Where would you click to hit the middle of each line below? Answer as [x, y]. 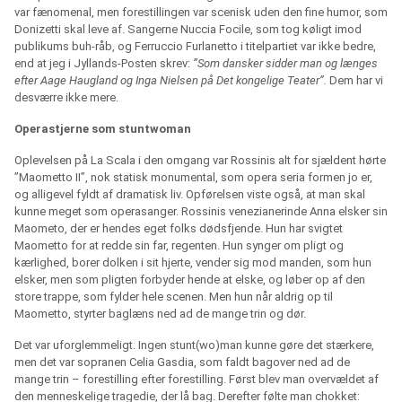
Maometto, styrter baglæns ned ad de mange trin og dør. [160, 314]
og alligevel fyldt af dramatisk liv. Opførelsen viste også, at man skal [190, 195]
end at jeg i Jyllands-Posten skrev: [104, 64]
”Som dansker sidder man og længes [285, 64]
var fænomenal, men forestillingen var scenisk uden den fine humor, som [201, 13]
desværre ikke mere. [69, 98]
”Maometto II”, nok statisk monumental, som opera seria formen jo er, [193, 178]
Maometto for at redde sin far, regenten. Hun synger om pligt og [179, 246]
